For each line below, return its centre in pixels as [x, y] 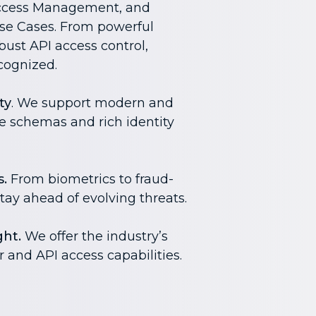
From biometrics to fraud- [90, 179]
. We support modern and [92, 103]
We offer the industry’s [94, 236]
